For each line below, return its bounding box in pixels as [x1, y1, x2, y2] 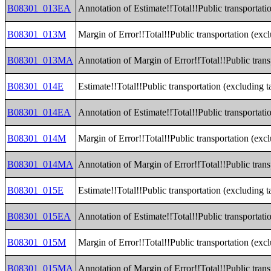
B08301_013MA [7, 55, 74, 65]
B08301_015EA [7, 211, 71, 221]
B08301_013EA [7, 3, 71, 13]
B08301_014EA [7, 107, 71, 117]
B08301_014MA [7, 159, 74, 169]
